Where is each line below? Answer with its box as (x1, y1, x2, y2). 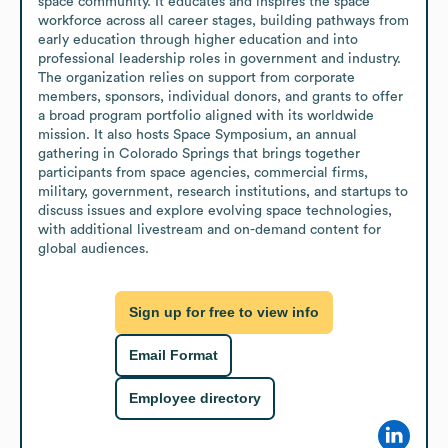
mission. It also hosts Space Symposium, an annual (38, 127, 357, 142)
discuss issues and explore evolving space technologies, (38, 203, 392, 218)
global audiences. (38, 241, 149, 256)
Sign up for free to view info (129, 304, 319, 321)
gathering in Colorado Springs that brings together (38, 146, 360, 161)
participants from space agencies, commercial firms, (38, 165, 368, 180)
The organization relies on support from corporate (38, 70, 355, 85)
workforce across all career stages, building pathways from (38, 13, 409, 28)
